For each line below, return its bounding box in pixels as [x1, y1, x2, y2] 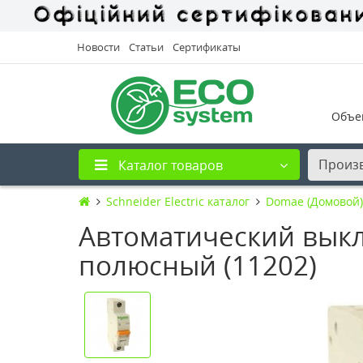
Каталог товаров [118, 156, 223, 174]
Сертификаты [173, 39, 241, 54]
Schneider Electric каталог [106, 193, 250, 209]
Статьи [129, 39, 164, 54]
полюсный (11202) [79, 246, 317, 284]
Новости [77, 39, 120, 54]
